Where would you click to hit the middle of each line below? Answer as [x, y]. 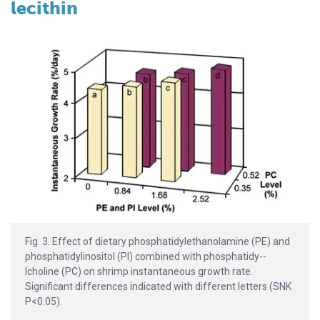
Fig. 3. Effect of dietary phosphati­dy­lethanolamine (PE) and [157, 242]
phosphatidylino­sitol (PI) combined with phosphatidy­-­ [146, 257]
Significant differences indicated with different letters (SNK [158, 287]
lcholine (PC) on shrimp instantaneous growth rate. [139, 272]
